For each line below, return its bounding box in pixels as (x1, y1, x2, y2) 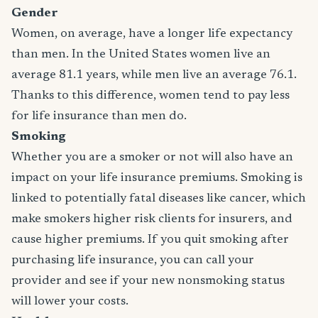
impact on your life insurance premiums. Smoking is (11, 172, 302, 185)
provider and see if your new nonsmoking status (11, 275, 285, 287)
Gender (11, 7, 58, 20)
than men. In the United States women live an (11, 48, 270, 61)
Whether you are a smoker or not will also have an (11, 151, 293, 164)
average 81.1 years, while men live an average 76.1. (11, 69, 297, 82)
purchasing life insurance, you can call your (11, 254, 254, 267)
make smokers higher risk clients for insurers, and (11, 213, 292, 226)
